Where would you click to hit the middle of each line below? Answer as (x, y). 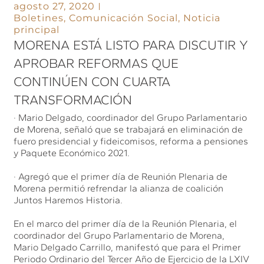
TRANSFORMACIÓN (73, 100)
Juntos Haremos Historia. (68, 200)
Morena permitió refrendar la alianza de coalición (119, 188)
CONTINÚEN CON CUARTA (92, 81)
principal (37, 29)
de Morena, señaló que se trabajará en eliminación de (128, 129)
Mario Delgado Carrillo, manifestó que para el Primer (128, 247)
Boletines (39, 18)
